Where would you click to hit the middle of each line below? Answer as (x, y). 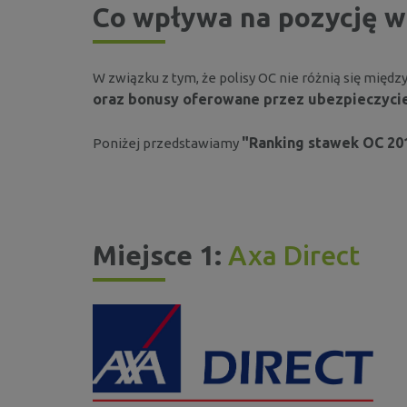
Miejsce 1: (160, 255)
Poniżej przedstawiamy (167, 143)
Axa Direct (294, 255)
